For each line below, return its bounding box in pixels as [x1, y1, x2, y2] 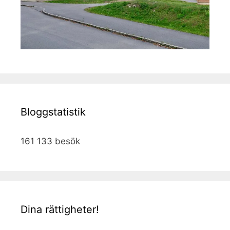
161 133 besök [21, 136, 80, 146]
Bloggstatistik [21, 105, 86, 118]
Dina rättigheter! [21, 203, 99, 216]
